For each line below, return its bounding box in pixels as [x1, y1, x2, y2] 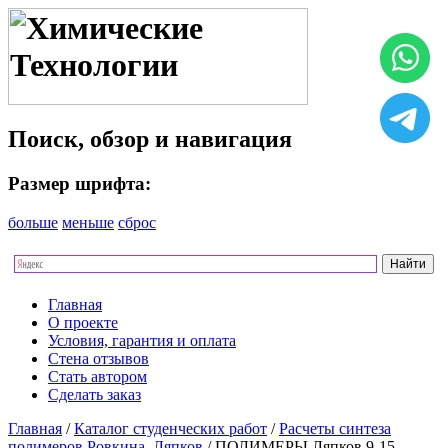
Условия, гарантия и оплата [48, 332, 236, 350]
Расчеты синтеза [279, 420, 391, 438]
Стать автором [48, 368, 147, 386]
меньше [62, 214, 114, 232]
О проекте [48, 314, 118, 332]
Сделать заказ [48, 386, 141, 404]
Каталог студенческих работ [74, 420, 267, 438]
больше [8, 214, 58, 232]
